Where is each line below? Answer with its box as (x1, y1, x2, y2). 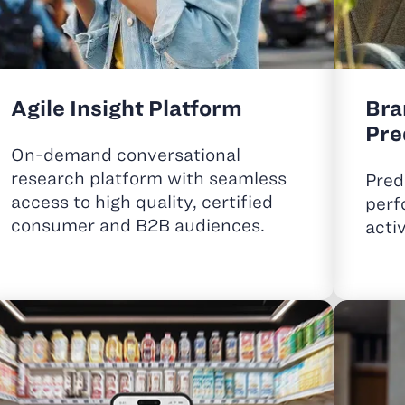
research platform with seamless (10, 169, 287, 189)
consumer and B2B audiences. (10, 216, 265, 236)
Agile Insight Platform (10, 97, 242, 120)
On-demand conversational (10, 146, 240, 165)
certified (201, 193, 273, 212)
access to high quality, (10, 193, 202, 212)
